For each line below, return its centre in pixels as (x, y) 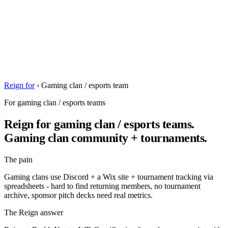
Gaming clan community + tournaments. (106, 138)
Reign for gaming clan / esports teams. (99, 124)
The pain (18, 160)
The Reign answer (34, 212)
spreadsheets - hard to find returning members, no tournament (102, 186)
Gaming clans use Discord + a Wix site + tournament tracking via (109, 177)
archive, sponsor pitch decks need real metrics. (78, 195)
